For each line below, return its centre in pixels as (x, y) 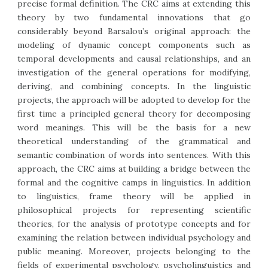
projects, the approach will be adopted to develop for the (134, 100)
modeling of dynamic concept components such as (134, 45)
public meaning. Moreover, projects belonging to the (134, 251)
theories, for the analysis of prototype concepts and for (134, 224)
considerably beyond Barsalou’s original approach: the (134, 31)
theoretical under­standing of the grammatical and (134, 141)
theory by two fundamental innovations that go (134, 17)
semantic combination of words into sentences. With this (134, 155)
